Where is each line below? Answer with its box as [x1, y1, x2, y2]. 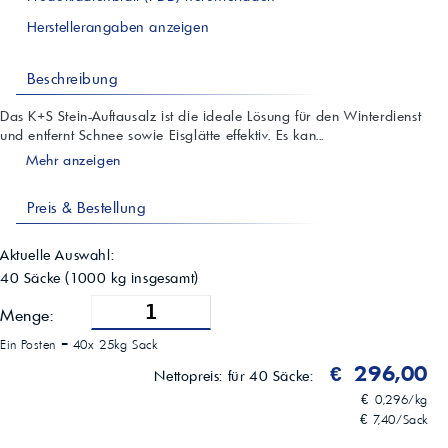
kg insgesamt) [106, 269, 199, 288]
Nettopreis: [154, 367, 228, 386]
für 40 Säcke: [227, 367, 318, 386]
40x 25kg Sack [72, 337, 158, 353]
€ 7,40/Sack [360, 412, 428, 428]
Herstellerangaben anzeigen [22, 18, 210, 37]
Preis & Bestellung [22, 198, 147, 218]
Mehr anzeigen [21, 151, 121, 170]
